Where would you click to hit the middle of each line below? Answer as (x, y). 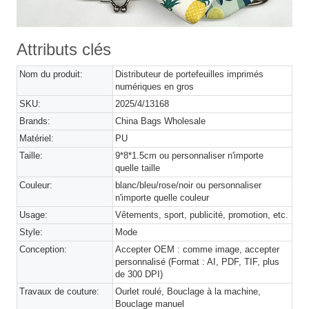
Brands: (35, 121)
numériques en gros (155, 87)
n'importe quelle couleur (162, 198)
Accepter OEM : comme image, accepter (198, 249)
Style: (31, 232)
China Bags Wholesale (161, 121)
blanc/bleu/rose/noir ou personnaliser (189, 185)
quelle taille (138, 168)
